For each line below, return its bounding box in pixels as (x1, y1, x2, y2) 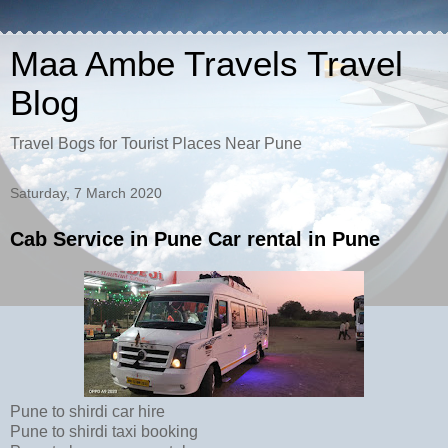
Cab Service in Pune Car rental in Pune (10, 228, 380, 250)
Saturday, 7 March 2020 (10, 185, 162, 201)
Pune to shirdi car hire (10, 402, 169, 420)
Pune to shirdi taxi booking (10, 422, 202, 440)
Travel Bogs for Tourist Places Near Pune (10, 135, 302, 152)
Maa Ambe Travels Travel (10, 45, 403, 83)
